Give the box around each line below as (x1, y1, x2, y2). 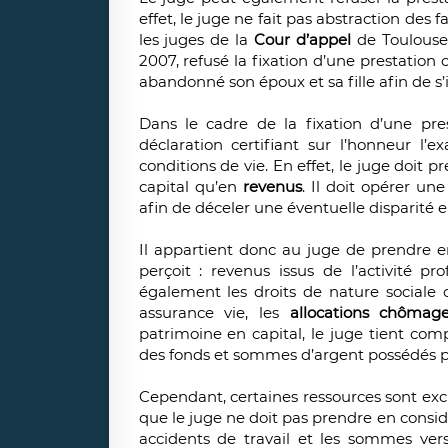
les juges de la (138, 30, 255, 50)
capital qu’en (138, 177, 243, 197)
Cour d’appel (254, 30, 358, 50)
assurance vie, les (138, 303, 290, 323)
